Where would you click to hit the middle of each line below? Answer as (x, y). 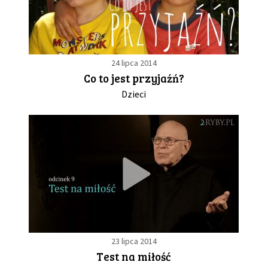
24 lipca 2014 (134, 63)
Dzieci (134, 94)
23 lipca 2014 (134, 241)
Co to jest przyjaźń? (134, 78)
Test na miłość (134, 257)
